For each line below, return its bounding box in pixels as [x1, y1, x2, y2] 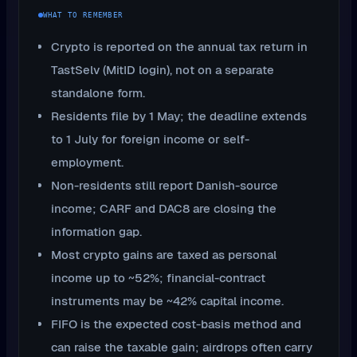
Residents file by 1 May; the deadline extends [51, 108, 307, 124]
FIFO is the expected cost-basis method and [51, 316, 301, 332]
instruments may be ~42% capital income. [51, 293, 284, 309]
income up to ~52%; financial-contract [51, 270, 265, 286]
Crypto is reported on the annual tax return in [51, 39, 308, 55]
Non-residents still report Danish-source [51, 178, 278, 194]
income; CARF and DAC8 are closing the [51, 201, 277, 217]
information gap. [51, 224, 142, 240]
